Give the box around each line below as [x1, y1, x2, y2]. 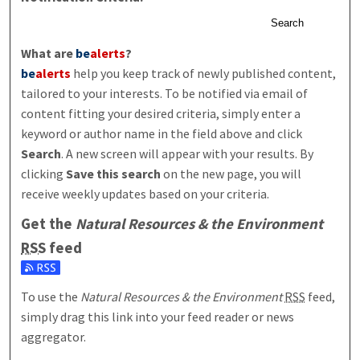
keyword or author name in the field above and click [21, 125, 303, 142]
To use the [21, 288, 81, 305]
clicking [21, 166, 67, 182]
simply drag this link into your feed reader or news [21, 308, 295, 325]
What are [21, 45, 76, 62]
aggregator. [21, 328, 87, 345]
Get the [21, 214, 76, 233]
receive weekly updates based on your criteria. [21, 186, 270, 202]
